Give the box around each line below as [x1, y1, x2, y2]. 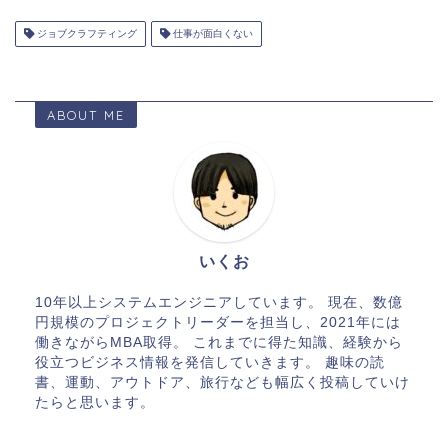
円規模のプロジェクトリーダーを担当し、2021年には [35, 315, 401, 331]
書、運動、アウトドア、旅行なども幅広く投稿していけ [35, 375, 410, 391]
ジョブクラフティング [34, 28, 137, 40]
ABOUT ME [47, 107, 125, 124]
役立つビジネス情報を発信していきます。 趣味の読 [35, 355, 385, 371]
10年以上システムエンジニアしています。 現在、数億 [35, 295, 403, 311]
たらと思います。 [35, 395, 155, 411]
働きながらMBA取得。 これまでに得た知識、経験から [35, 335, 403, 351]
